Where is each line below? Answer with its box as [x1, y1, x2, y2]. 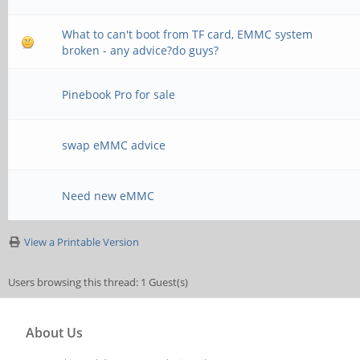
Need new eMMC [62, 188, 155, 203]
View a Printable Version [24, 235, 139, 249]
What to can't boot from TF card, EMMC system [62, 27, 313, 42]
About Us [26, 324, 83, 342]
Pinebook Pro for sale [62, 87, 176, 102]
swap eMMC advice [62, 137, 166, 153]
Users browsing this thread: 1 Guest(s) [8, 275, 188, 289]
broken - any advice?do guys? [62, 43, 219, 58]
